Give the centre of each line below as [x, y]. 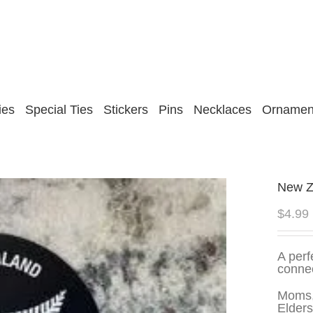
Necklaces [223, 110]
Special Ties [59, 110]
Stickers [126, 110]
